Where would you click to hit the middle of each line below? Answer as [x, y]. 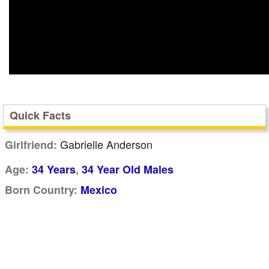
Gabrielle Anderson [105, 144]
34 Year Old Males [128, 169]
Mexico [99, 190]
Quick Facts [40, 115]
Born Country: [41, 190]
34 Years [54, 169]
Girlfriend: [31, 145]
